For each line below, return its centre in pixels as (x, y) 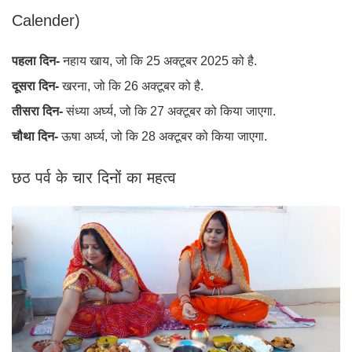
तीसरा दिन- (37, 112)
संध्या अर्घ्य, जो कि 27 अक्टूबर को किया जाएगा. (171, 112)
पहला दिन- (37, 61)
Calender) (46, 21)
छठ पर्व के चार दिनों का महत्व (94, 178)
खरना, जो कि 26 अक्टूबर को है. (133, 86)
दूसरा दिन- (37, 86)
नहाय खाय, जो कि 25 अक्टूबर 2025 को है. (160, 61)
